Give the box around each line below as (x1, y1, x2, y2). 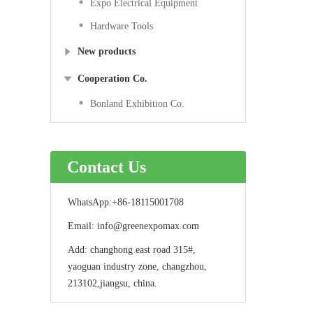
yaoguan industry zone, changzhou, (68, 261, 207, 272)
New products (78, 46, 136, 57)
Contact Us (67, 158, 146, 176)
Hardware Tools (90, 21, 153, 31)
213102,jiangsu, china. (68, 278, 157, 289)
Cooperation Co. (78, 73, 147, 84)
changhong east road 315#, (90, 245, 196, 255)
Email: (68, 221, 97, 231)
